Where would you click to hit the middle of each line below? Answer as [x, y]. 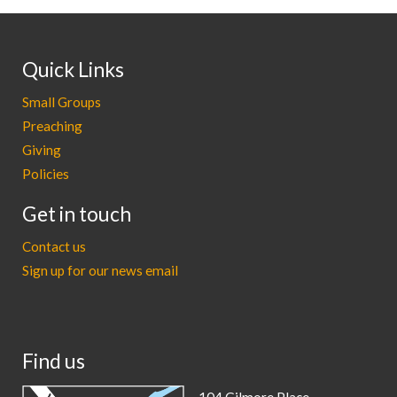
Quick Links [73, 70]
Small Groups [62, 102]
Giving [42, 150]
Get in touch [77, 214]
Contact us [54, 247]
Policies [46, 174]
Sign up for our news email [100, 271]
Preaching [52, 126]
